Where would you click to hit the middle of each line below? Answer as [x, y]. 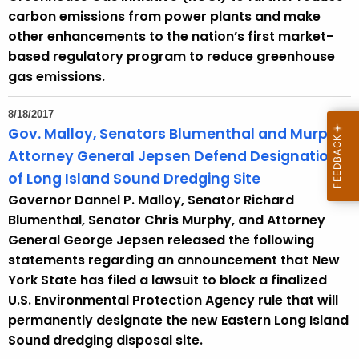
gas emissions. [56, 77]
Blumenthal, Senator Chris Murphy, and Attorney [167, 220]
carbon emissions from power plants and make [164, 17]
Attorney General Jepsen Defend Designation [173, 157]
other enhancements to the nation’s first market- [171, 37]
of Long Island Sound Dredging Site [134, 179]
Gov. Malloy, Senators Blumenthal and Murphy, [179, 134]
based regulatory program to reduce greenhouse [171, 57]
